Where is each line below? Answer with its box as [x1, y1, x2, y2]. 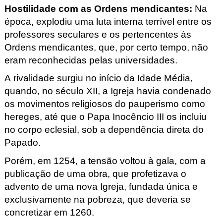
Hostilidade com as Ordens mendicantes [4, 3, 189, 14]
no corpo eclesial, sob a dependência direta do [4, 124, 204, 135]
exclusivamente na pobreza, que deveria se [4, 194, 191, 205]
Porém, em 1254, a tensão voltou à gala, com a [4, 155, 206, 166]
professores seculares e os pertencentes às [4, 29, 191, 40]
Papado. [4, 137, 43, 148]
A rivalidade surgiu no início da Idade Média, [4, 73, 193, 84]
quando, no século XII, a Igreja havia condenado [4, 86, 211, 97]
